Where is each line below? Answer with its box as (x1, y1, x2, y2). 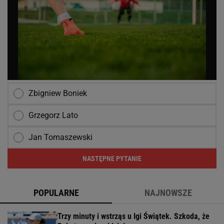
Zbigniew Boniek (28, 88, 87, 98)
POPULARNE (33, 187, 79, 198)
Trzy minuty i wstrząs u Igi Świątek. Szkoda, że (57, 211, 209, 221)
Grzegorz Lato (28, 110, 78, 120)
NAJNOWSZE (144, 187, 192, 198)
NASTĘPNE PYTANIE (82, 154, 141, 162)
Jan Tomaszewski (28, 132, 92, 142)
